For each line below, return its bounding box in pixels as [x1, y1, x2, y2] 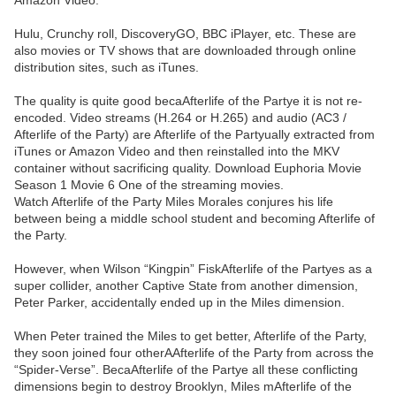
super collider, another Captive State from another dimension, [14, 278, 358, 293]
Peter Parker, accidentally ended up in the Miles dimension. [14, 295, 345, 310]
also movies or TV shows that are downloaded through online [14, 43, 356, 58]
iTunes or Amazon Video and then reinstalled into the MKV [14, 144, 339, 159]
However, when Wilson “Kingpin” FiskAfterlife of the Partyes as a [14, 262, 372, 277]
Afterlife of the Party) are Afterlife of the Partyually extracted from [14, 127, 375, 142]
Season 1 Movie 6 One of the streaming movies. [14, 178, 284, 193]
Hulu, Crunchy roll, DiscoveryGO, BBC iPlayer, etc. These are [14, 27, 356, 42]
